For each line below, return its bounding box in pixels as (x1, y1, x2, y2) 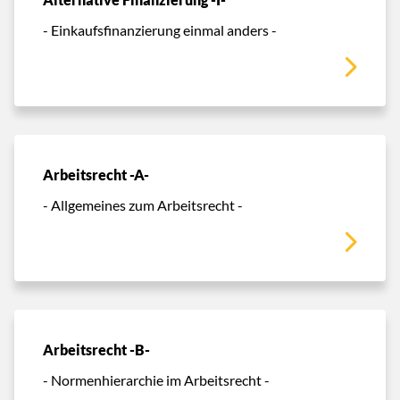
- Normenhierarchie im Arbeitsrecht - (43, 371, 270, 388)
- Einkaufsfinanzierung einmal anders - (43, 21, 277, 38)
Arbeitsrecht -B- (43, 340, 150, 359)
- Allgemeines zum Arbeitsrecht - (43, 196, 243, 213)
